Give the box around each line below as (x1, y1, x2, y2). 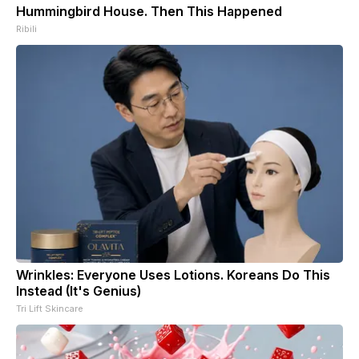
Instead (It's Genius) (16, 282, 141, 299)
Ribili (16, 22, 37, 34)
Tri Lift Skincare (16, 302, 83, 314)
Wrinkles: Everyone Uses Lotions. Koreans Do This (16, 266, 330, 283)
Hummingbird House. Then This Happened (16, 2, 282, 19)
